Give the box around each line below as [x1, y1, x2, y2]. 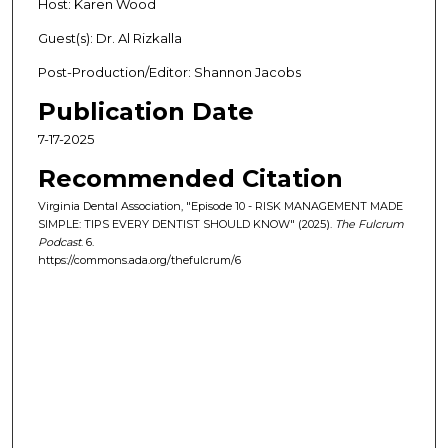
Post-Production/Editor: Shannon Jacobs [37, 64, 301, 81]
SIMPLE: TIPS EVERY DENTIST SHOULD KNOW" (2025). [37, 217, 335, 232]
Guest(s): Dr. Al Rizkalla [37, 30, 182, 47]
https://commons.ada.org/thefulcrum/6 [37, 253, 241, 268]
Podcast [37, 235, 81, 250]
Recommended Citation [37, 164, 343, 194]
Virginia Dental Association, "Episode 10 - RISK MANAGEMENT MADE [37, 199, 403, 214]
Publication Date [37, 97, 254, 127]
